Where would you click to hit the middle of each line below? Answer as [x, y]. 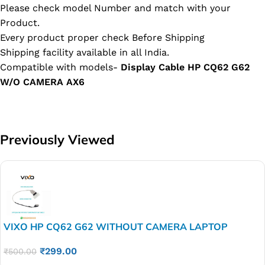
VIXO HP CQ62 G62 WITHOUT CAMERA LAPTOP [116, 226]
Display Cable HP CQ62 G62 [185, 67]
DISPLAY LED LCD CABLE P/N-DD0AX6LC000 [107, 239]
